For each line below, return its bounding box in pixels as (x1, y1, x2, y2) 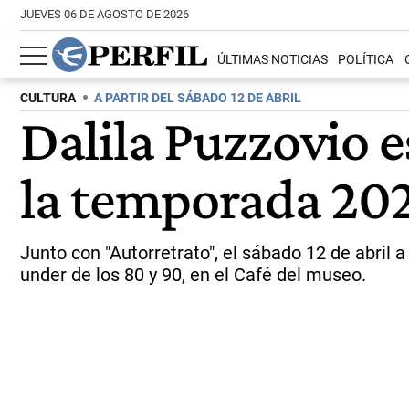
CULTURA (20, 90, 76, 106)
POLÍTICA (338, 52, 394, 68)
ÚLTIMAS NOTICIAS (217, 52, 329, 68)
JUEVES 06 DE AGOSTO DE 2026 (20, 7, 189, 21)
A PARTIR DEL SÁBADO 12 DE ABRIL (94, 90, 301, 106)
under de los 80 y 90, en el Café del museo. (20, 264, 366, 286)
